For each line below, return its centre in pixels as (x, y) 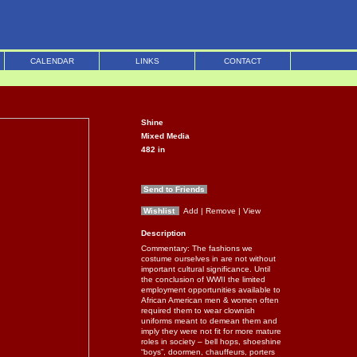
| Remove (220, 211)
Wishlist (160, 211)
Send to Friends (174, 189)
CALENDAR (52, 61)
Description (163, 233)
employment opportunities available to (211, 290)
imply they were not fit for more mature (211, 331)
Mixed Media (165, 136)
